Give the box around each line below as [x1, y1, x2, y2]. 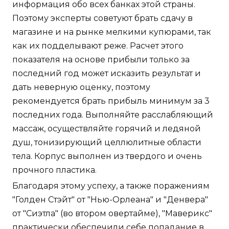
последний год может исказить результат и [12, 68, 201, 79]
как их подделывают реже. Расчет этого [12, 41, 184, 51]
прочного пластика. [12, 165, 97, 175]
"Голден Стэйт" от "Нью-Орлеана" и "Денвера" [12, 195, 208, 205]
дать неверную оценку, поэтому [12, 82, 150, 93]
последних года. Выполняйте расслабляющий [12, 110, 213, 120]
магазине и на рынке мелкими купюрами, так [12, 27, 211, 37]
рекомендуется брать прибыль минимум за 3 [12, 96, 210, 106]
